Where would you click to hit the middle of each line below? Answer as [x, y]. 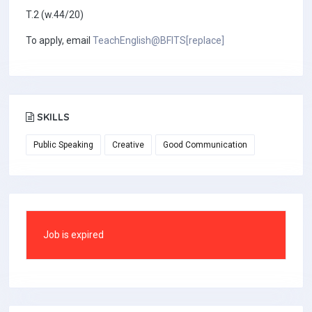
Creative [128, 145]
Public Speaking [63, 145]
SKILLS [52, 117]
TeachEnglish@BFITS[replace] [158, 40]
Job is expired [73, 235]
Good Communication [205, 145]
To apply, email [59, 40]
